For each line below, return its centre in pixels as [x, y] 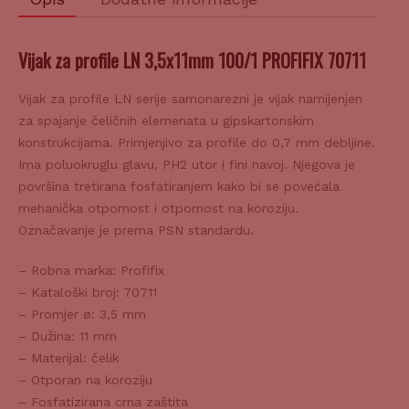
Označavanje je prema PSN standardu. [136, 231]
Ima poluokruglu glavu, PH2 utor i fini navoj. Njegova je [187, 165]
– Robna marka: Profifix [91, 271]
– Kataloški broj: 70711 [88, 293]
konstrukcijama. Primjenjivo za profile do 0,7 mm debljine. [197, 143]
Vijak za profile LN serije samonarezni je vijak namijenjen [190, 99]
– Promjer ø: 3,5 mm [82, 315]
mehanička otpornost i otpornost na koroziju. [158, 209]
